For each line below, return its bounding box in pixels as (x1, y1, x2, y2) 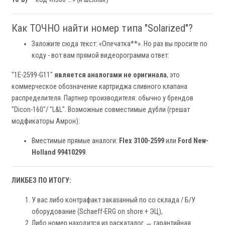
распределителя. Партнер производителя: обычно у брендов (12, 94, 193, 103)
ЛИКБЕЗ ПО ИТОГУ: (12, 176, 71, 185)
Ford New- (178, 137, 208, 146)
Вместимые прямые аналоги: (32, 137, 119, 146)
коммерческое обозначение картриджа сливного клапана (12, 82, 187, 91)
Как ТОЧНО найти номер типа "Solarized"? (12, 22, 193, 35)
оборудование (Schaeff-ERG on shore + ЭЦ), (32, 207, 163, 216)
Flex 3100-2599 (119, 137, 164, 146)
